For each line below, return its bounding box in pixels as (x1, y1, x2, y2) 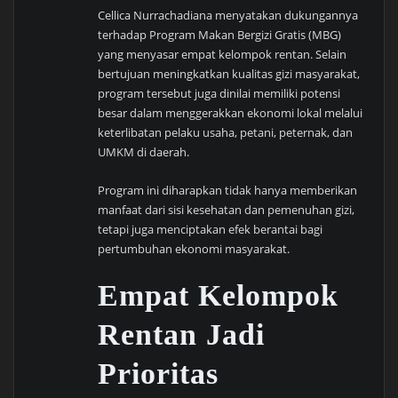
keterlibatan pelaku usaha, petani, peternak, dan (98, 124, 354, 141)
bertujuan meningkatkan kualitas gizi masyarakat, (98, 66, 361, 83)
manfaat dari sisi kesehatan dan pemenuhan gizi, (98, 201, 355, 218)
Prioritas (98, 357, 219, 391)
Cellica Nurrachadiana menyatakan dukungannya (98, 7, 359, 24)
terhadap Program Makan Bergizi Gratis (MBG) (98, 27, 342, 44)
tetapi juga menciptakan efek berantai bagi (98, 220, 323, 237)
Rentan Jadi (98, 318, 266, 352)
